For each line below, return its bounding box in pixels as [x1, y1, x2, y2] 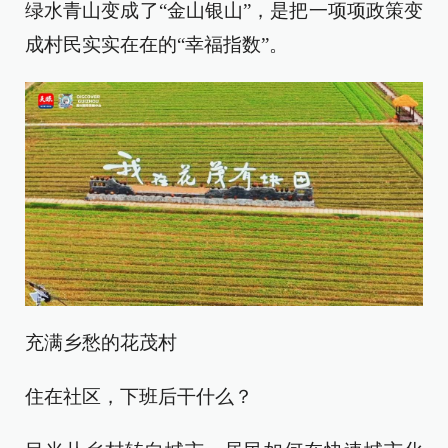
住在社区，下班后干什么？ [25, 386, 253, 408]
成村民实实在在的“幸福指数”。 [25, 34, 288, 56]
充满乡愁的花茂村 [25, 332, 177, 354]
